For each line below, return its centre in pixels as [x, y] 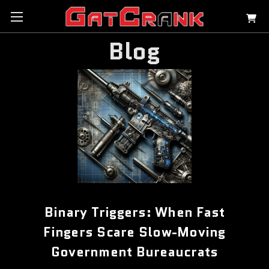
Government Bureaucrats [134, 252]
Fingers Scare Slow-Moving [134, 232]
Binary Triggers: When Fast [134, 212]
